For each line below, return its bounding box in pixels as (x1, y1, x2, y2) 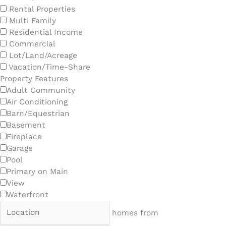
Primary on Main (7, 166, 68, 176)
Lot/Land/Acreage (9, 50, 77, 60)
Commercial (9, 39, 55, 48)
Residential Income (9, 27, 83, 37)
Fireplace (7, 132, 42, 141)
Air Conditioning (7, 97, 68, 106)
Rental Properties (9, 4, 75, 14)
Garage (7, 143, 33, 153)
